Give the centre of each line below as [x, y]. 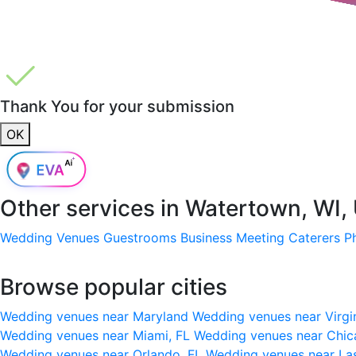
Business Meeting [232, 237]
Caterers [314, 237]
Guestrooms [140, 237]
